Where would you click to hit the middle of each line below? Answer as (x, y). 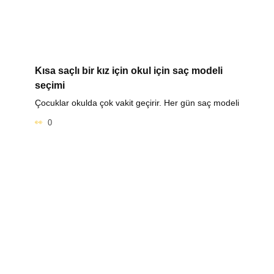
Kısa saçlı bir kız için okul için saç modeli (128, 71)
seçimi (50, 86)
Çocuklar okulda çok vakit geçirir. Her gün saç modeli (137, 103)
